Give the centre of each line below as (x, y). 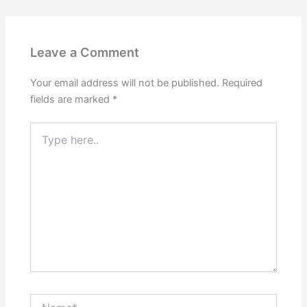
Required (243, 83)
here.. (42, 143)
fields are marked (72, 100)
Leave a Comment (85, 52)
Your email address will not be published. (125, 83)
